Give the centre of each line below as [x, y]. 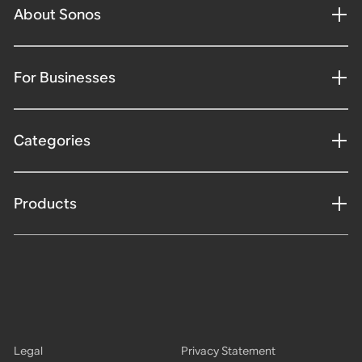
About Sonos [57, 15]
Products [45, 204]
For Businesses [64, 78]
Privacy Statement [228, 350]
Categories [52, 141]
